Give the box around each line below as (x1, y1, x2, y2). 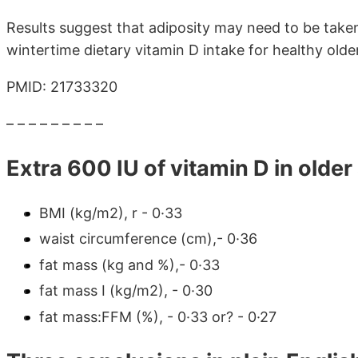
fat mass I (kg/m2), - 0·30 (39, 282, 213, 300)
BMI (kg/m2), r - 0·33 (39, 204, 182, 221)
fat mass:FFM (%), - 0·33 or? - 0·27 (39, 308, 276, 325)
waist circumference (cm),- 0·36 (39, 230, 257, 248)
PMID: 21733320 (6, 78, 117, 96)
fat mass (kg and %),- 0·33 (39, 256, 220, 273)
